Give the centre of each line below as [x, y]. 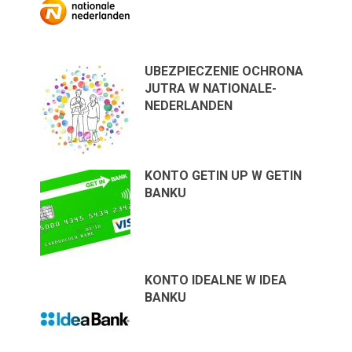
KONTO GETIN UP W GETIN [224, 175]
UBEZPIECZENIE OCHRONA [224, 71]
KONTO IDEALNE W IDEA [216, 280]
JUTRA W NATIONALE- [211, 88]
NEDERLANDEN [189, 105]
